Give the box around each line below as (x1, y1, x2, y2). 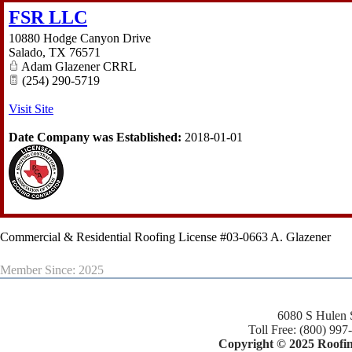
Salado (9, 46, 42, 60)
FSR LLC (9, 7, 87, 28)
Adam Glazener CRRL (19, 60, 137, 74)
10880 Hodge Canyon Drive (9, 31, 151, 46)
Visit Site (9, 102, 53, 116)
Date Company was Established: (9, 130, 181, 145)
